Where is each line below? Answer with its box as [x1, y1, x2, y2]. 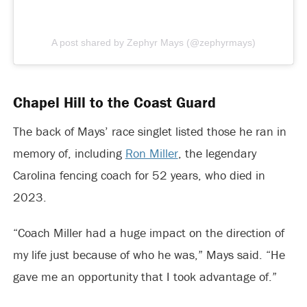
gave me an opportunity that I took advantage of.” [12, 268, 277, 284]
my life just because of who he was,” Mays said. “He [12, 246, 285, 262]
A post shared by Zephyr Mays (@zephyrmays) [51, 36, 256, 48]
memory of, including [12, 145, 125, 161]
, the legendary [177, 145, 256, 161]
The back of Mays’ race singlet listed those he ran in [12, 123, 286, 139]
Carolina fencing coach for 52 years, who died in [12, 167, 265, 183]
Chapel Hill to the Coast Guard [12, 93, 216, 112]
